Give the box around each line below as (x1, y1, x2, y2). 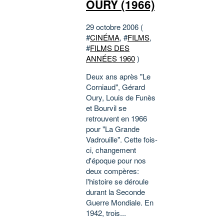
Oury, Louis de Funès (86, 92, 155, 103)
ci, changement (86, 144, 136, 155)
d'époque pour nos (86, 155, 146, 166)
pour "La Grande (86, 123, 139, 134)
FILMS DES (90, 42, 129, 53)
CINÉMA (90, 32, 119, 43)
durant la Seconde (86, 186, 145, 197)
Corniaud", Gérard (86, 81, 145, 92)
